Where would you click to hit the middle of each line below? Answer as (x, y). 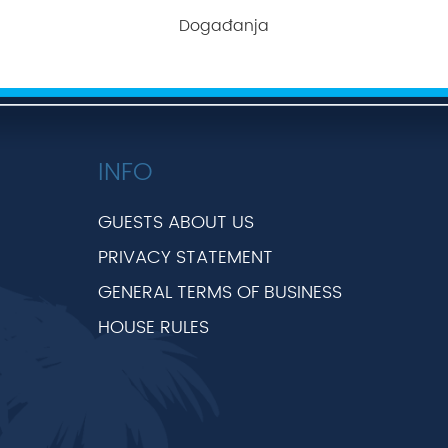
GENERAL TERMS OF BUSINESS (220, 293)
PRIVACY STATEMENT (185, 258)
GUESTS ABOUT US (176, 223)
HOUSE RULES (153, 328)
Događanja (224, 26)
